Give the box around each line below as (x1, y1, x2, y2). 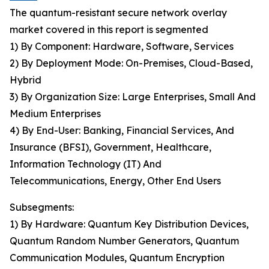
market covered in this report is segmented (10, 23, 208, 36)
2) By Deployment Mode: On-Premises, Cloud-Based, (10, 57, 253, 70)
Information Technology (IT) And (10, 158, 162, 171)
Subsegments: (10, 201, 74, 214)
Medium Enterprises (10, 107, 101, 120)
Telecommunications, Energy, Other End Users (10, 175, 221, 187)
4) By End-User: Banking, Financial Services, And (10, 124, 234, 137)
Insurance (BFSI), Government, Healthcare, (10, 141, 211, 154)
